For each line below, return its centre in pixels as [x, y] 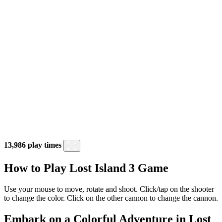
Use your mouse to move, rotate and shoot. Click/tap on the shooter [109, 189]
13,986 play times [33, 145]
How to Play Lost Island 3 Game [86, 168]
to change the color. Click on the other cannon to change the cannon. [111, 198]
